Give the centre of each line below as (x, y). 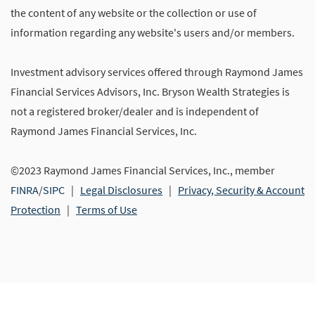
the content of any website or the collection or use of (134, 13)
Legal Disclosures (121, 190)
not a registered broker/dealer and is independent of (135, 111)
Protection (36, 210)
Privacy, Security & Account (241, 190)
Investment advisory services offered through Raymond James (157, 72)
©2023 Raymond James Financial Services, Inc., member (143, 171)
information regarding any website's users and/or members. (153, 33)
